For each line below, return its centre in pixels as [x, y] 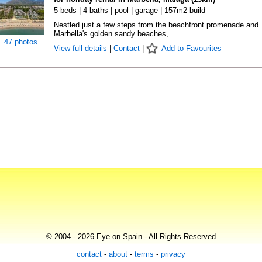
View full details [81, 48]
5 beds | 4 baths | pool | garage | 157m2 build [129, 10]
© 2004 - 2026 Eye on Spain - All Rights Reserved [131, 237]
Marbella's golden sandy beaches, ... [116, 34]
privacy [173, 254]
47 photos [21, 42]
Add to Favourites [191, 48]
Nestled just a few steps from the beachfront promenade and [156, 25]
